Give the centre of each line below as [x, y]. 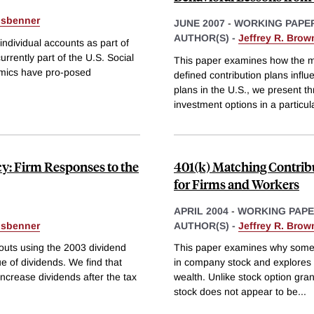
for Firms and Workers [237, 184]
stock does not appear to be [236, 292]
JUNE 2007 [199, 23]
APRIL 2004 [201, 211]
